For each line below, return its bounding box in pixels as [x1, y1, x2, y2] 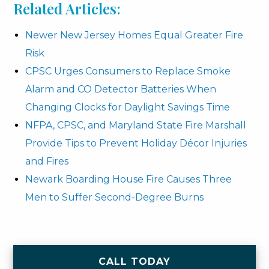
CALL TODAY [98, 256, 171, 267]
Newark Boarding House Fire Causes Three [25, 174, 232, 185]
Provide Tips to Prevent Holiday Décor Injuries [25, 138, 247, 149]
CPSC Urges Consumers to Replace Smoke [25, 65, 231, 77]
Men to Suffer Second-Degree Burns [25, 192, 204, 203]
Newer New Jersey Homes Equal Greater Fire [25, 29, 244, 41]
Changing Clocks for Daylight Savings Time [25, 101, 231, 113]
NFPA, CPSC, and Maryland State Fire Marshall [25, 119, 247, 131]
